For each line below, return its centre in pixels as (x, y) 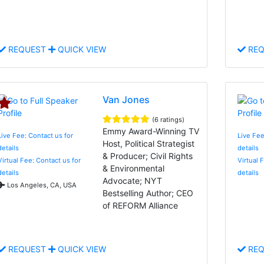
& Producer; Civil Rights (148, 156)
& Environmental (134, 168)
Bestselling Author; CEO (148, 193)
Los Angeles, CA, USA (41, 185)
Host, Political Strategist (149, 143)
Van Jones (126, 99)
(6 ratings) (169, 119)
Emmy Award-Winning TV (151, 131)
